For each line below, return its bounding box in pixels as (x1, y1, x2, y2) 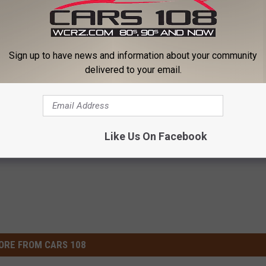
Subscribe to (151, 49, 203, 62)
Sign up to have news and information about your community (9, 50, 257, 61)
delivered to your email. (84, 64, 182, 75)
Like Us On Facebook (104, 130, 207, 142)
